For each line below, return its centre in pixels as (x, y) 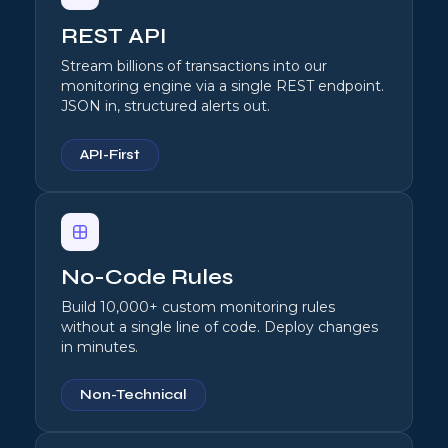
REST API (114, 36)
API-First (110, 154)
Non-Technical (133, 395)
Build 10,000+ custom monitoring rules (198, 306)
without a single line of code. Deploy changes (219, 326)
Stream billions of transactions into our (194, 66)
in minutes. (99, 346)
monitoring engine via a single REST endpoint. (222, 86)
